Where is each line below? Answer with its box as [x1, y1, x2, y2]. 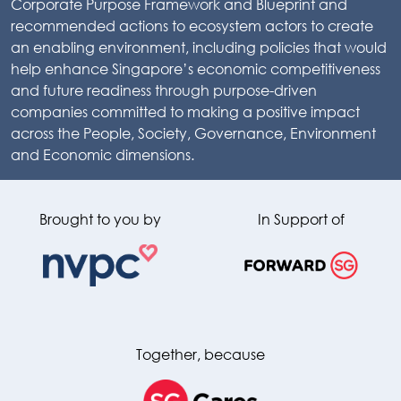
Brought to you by [39, 209, 161, 228]
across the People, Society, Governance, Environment [11, 123, 376, 142]
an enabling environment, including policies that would [11, 37, 387, 56]
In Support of [257, 209, 345, 228]
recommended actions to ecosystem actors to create [11, 15, 373, 35]
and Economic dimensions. [11, 144, 194, 164]
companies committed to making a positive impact [11, 101, 360, 121]
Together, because [136, 345, 265, 364]
